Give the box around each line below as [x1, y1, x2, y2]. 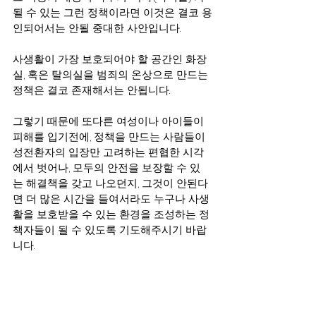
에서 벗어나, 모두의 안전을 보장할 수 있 [13, 160, 200, 175]
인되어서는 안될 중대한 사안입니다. [13, 20, 181, 35]
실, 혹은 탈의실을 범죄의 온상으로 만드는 [13, 67, 211, 82]
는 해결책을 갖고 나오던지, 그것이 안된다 [13, 176, 208, 190]
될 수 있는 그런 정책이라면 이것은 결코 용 [13, 5, 212, 20]
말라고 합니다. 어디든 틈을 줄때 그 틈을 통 [13, 284, 213, 299]
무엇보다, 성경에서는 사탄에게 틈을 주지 [13, 269, 208, 284]
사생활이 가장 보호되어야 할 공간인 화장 [13, 51, 207, 66]
